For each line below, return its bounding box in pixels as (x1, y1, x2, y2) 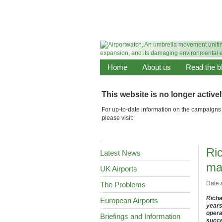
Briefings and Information (100, 212, 180, 221)
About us (142, 63, 171, 71)
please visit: (101, 114, 133, 121)
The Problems (100, 180, 146, 189)
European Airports (100, 196, 158, 205)
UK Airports (100, 165, 137, 173)
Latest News (100, 149, 141, 157)
